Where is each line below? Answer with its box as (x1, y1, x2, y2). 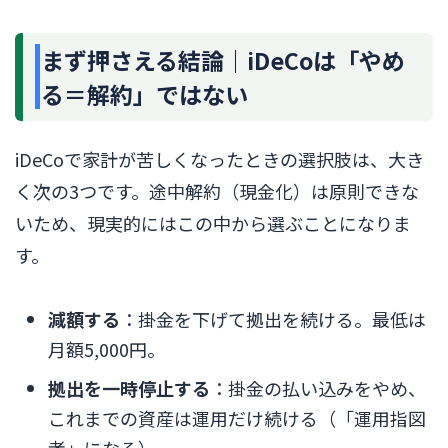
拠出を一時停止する (48, 375, 210, 402)
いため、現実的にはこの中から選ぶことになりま (15, 209, 411, 236)
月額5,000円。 (48, 336, 165, 363)
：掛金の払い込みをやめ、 (210, 375, 426, 402)
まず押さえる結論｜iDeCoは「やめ (41, 42, 405, 77)
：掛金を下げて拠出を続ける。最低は (120, 306, 426, 333)
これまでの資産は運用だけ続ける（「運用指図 (48, 405, 426, 432)
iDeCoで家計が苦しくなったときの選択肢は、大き (15, 145, 424, 172)
